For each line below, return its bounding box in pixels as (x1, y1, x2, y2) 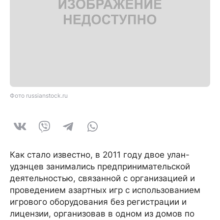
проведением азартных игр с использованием (10, 185, 200, 195)
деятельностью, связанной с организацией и (10, 173, 195, 183)
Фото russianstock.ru (10, 92, 68, 99)
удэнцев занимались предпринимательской (10, 162, 190, 171)
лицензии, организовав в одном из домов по (10, 209, 194, 219)
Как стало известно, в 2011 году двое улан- (10, 150, 190, 160)
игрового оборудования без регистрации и (10, 197, 187, 207)
